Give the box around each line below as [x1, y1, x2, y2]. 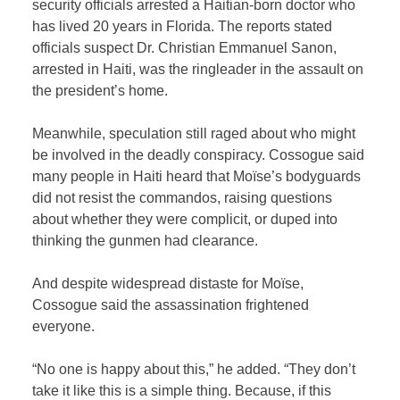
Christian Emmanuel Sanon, [158, 40, 337, 56]
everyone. [32, 319, 96, 335]
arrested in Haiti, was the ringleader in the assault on [32, 62, 364, 78]
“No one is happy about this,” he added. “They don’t [32, 362, 356, 378]
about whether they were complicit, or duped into [32, 212, 338, 228]
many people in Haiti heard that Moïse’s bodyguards [32, 169, 362, 185]
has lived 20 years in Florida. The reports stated [32, 19, 333, 35]
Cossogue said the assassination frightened [32, 297, 310, 313]
